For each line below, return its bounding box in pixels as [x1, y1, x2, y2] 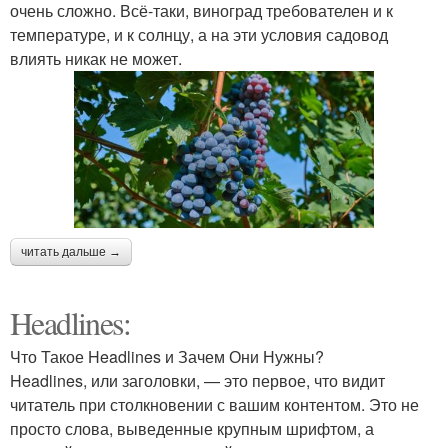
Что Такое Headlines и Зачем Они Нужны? [10, 344, 324, 368]
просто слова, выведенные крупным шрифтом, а [10, 416, 374, 440]
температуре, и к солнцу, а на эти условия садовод [10, 22, 388, 46]
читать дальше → [21, 244, 121, 259]
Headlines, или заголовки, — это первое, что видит [10, 368, 385, 392]
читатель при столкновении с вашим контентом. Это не [10, 392, 419, 416]
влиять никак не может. [10, 46, 182, 70]
